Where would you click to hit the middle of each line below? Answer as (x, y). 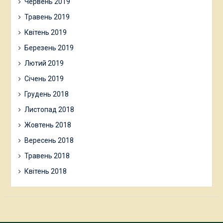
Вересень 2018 (49, 140)
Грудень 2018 (46, 94)
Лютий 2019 (44, 63)
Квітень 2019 (45, 32)
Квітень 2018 (45, 171)
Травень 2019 (47, 17)
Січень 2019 (44, 79)
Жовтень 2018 (48, 125)
